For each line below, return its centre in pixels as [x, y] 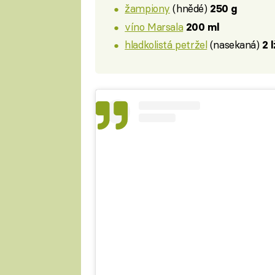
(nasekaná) [235, 45]
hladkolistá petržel [166, 45]
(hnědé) [190, 8]
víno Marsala [154, 26]
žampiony [147, 8]
